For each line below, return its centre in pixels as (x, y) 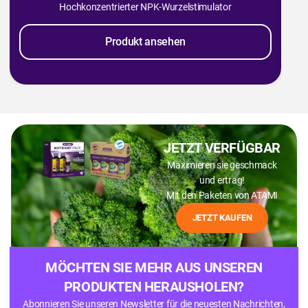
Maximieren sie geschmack (222, 165)
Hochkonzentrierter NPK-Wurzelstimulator (145, 7)
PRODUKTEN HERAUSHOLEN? (154, 287)
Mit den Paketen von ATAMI (222, 196)
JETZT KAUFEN (222, 218)
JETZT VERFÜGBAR (222, 148)
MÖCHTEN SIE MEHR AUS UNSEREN (154, 268)
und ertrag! (222, 180)
